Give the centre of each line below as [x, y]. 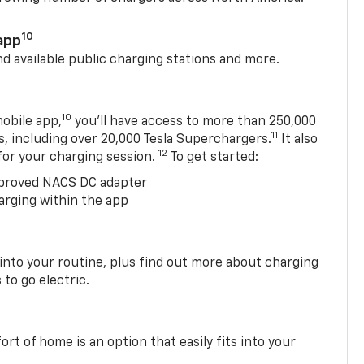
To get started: [213, 157]
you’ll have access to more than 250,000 [194, 121]
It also [298, 139]
